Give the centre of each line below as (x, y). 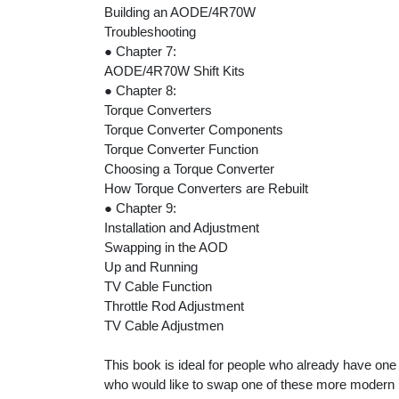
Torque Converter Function (181, 149)
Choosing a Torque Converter (189, 168)
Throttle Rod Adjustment (174, 305)
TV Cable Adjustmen (164, 325)
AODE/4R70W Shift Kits (175, 70)
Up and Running (151, 266)
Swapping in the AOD (166, 247)
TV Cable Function (158, 286)
